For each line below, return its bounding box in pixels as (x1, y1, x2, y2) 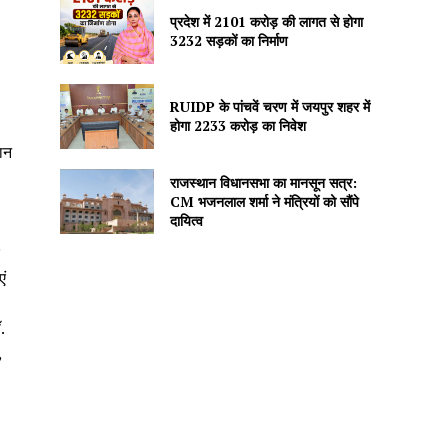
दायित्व (169, 211, 203, 231)
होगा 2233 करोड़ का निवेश (169, 116, 306, 136)
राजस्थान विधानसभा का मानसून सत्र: (169, 173, 357, 193)
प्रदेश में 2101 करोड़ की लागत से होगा (169, 11, 363, 31)
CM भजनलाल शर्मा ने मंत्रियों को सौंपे (169, 192, 359, 212)
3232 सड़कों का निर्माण (169, 30, 288, 50)
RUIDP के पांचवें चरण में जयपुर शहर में (169, 97, 370, 117)
